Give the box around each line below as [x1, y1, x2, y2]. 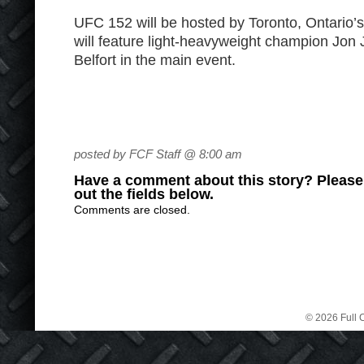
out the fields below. [74, 186, 214, 202]
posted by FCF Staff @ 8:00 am [74, 147, 242, 161]
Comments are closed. [74, 203, 190, 216]
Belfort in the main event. [74, 52, 236, 68]
